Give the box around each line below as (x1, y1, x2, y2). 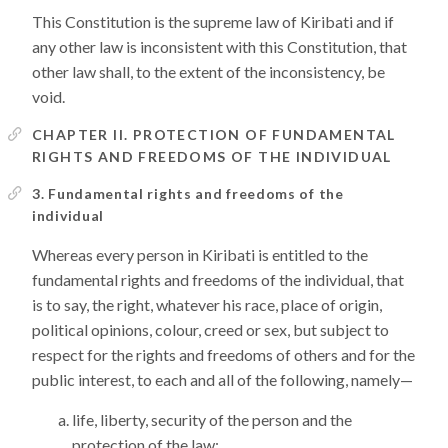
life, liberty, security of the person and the (72, 410, 352, 429)
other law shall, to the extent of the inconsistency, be (32, 62, 385, 81)
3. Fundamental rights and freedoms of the (32, 185, 344, 202)
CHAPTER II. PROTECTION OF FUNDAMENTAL (32, 126, 396, 143)
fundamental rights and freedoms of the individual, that (32, 270, 404, 289)
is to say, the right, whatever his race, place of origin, (32, 295, 382, 314)
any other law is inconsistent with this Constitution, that (32, 37, 407, 56)
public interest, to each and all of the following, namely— (32, 370, 413, 389)
